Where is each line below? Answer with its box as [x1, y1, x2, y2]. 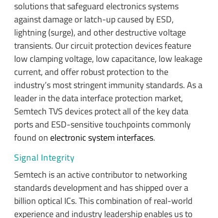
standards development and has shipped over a [14, 181, 188, 195]
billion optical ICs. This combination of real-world [14, 194, 193, 208]
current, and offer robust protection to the [14, 65, 168, 78]
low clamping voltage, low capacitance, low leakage [14, 52, 202, 65]
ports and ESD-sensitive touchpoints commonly [14, 117, 191, 131]
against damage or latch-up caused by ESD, [14, 12, 174, 26]
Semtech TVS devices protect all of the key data [14, 104, 188, 118]
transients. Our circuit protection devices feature [14, 38, 191, 52]
